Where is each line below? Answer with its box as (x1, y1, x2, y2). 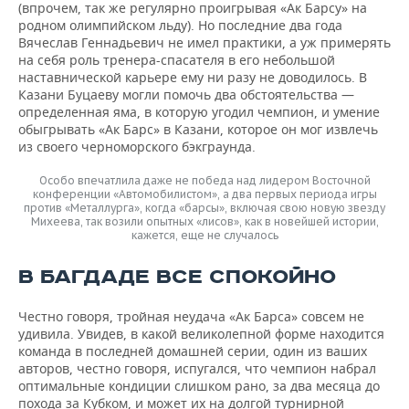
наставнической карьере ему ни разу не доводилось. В (18, 68, 367, 86)
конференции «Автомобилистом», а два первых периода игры (32, 187, 377, 201)
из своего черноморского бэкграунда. (18, 138, 256, 155)
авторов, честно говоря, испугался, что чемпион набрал (18, 360, 376, 377)
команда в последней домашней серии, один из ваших (18, 342, 367, 360)
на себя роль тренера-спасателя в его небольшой (18, 51, 335, 68)
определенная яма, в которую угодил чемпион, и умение (18, 103, 380, 121)
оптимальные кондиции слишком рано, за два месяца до (18, 377, 380, 394)
